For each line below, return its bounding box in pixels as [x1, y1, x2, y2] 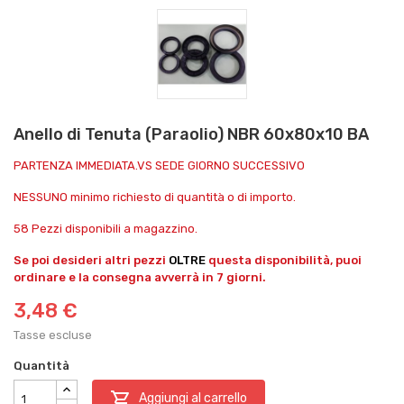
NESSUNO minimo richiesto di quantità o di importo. [14, 189, 296, 204]
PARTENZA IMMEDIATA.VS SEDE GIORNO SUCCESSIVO [14, 158, 305, 172]
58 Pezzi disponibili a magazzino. [14, 221, 197, 235]
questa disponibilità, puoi [206, 252, 362, 267]
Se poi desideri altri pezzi [14, 252, 169, 267]
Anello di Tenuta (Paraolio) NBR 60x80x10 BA [14, 124, 369, 144]
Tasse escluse [14, 327, 92, 342]
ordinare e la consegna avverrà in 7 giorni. [14, 270, 266, 284]
